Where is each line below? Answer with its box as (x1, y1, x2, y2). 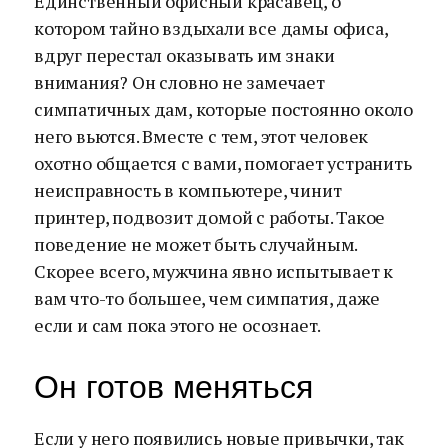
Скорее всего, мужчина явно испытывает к (34, 259, 394, 283)
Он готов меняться (34, 369, 313, 405)
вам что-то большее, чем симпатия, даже (34, 286, 380, 310)
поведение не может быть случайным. (34, 232, 358, 256)
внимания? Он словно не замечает (34, 70, 325, 94)
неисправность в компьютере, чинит (34, 178, 342, 202)
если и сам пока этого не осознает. (34, 313, 322, 337)
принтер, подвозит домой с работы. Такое (34, 205, 386, 229)
